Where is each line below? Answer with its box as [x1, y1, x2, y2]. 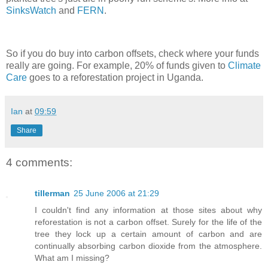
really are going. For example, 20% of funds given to [6, 60, 228, 71]
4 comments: [6, 156, 72, 169]
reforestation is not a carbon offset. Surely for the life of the [35, 217, 262, 227]
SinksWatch [6, 5, 56, 16]
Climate [228, 60, 261, 71]
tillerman [35, 188, 70, 199]
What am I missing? [35, 253, 109, 263]
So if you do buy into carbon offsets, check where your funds [6, 48, 259, 59]
